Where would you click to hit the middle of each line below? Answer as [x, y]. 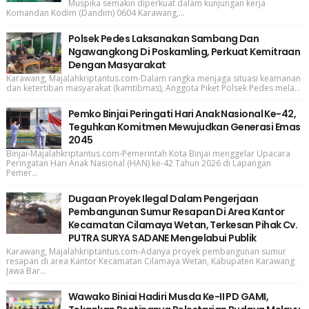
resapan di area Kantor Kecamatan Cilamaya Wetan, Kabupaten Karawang [150, 261]
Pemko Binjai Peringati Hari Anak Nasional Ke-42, [182, 114]
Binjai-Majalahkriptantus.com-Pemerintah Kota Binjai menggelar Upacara [148, 154]
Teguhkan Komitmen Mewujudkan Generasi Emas [184, 127]
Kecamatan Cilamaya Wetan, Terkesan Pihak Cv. [183, 225]
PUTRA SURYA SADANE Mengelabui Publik [162, 238]
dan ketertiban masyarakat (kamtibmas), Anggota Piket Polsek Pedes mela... [153, 88]
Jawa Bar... [26, 271]
